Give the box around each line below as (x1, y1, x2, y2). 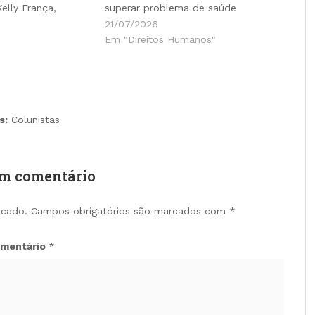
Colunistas (11, 113, 60, 125)
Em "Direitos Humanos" (105, 33, 216, 45)
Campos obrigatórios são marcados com (30, 205, 229, 217)
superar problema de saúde (105, 1, 236, 13)
